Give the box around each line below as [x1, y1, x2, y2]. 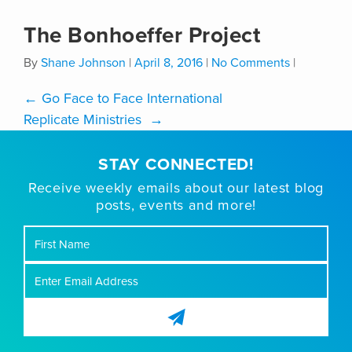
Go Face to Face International [38, 90, 222, 108]
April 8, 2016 [134, 55, 203, 71]
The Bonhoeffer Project [24, 22, 260, 49]
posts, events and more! [95, 196, 257, 214]
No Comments [211, 55, 290, 71]
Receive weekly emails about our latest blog [27, 179, 324, 197]
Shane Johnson [41, 55, 126, 71]
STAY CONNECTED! [98, 155, 254, 175]
